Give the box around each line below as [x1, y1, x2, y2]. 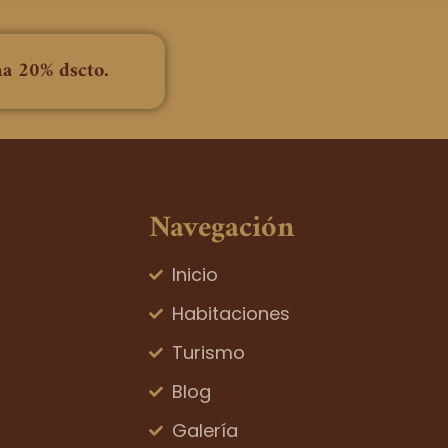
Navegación [149, 202, 295, 256]
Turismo [171, 340, 245, 366]
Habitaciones [171, 301, 290, 327]
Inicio [171, 262, 218, 288]
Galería [171, 418, 238, 444]
